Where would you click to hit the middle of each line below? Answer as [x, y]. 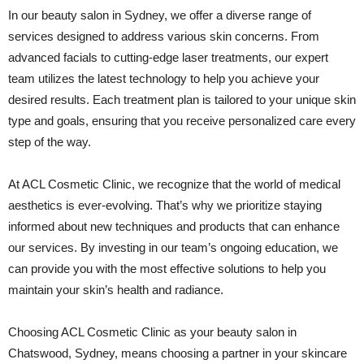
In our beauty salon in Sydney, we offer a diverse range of [160, 15]
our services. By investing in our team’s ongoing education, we [173, 247]
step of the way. [50, 142]
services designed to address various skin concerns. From [164, 36]
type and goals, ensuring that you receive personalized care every [182, 121]
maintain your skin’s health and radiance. [116, 290]
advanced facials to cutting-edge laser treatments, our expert [168, 57]
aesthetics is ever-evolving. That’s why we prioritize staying [165, 205]
